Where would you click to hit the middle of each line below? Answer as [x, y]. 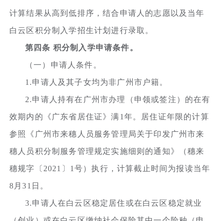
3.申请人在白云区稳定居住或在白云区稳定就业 [114, 203]
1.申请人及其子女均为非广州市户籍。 [97, 82]
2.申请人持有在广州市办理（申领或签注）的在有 [118, 99]
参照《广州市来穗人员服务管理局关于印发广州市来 [107, 134]
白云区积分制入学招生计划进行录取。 [82, 30]
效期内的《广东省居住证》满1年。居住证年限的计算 [109, 116]
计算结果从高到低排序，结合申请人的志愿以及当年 [107, 13]
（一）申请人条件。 [63, 65]
